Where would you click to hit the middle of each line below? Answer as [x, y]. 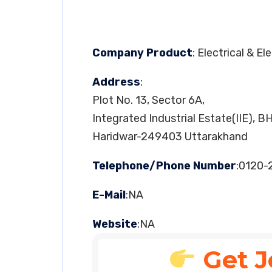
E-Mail [109, 195]
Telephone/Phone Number [164, 166]
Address [116, 82]
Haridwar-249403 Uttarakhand [170, 137]
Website [115, 224]
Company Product [142, 53]
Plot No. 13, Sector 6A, [148, 100]
